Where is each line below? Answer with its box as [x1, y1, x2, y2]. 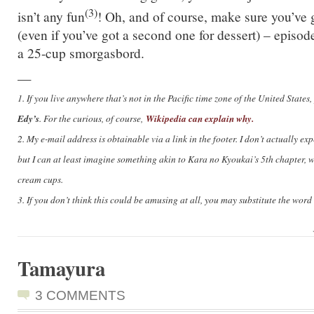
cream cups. [18, 173, 63, 186]
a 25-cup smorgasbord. [18, 43, 144, 62]
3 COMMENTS [35, 287, 125, 303]
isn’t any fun [18, 7, 85, 26]
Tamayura [18, 254, 105, 284]
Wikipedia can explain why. [146, 111, 254, 125]
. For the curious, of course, [39, 112, 146, 125]
